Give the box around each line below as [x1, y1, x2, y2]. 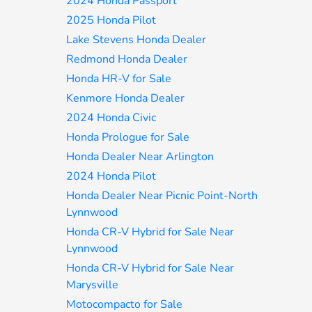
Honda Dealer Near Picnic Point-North [66, 188, 258, 203]
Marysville [66, 277, 119, 292]
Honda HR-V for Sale [66, 71, 172, 86]
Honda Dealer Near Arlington [66, 149, 214, 164]
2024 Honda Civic [66, 110, 157, 125]
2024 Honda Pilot [66, 169, 157, 184]
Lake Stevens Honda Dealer [66, 32, 207, 47]
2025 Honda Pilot [66, 13, 157, 28]
